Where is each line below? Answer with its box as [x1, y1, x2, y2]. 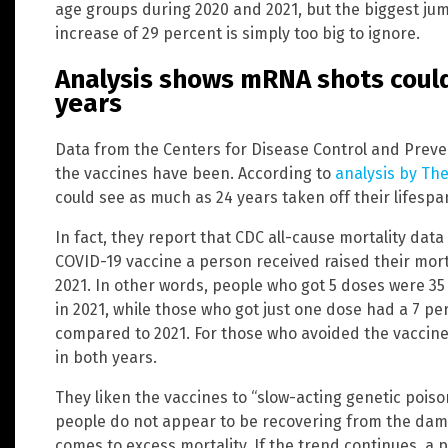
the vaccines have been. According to [55, 163, 335, 183]
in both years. [55, 347, 157, 367]
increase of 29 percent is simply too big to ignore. [55, 24, 420, 44]
